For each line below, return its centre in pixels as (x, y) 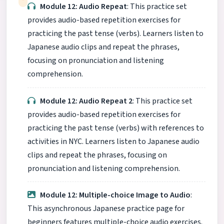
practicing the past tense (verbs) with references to (116, 128)
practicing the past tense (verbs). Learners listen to (115, 33)
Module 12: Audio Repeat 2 (86, 101)
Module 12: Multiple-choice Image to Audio (115, 195)
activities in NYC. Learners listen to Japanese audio (113, 141)
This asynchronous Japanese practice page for (106, 209)
